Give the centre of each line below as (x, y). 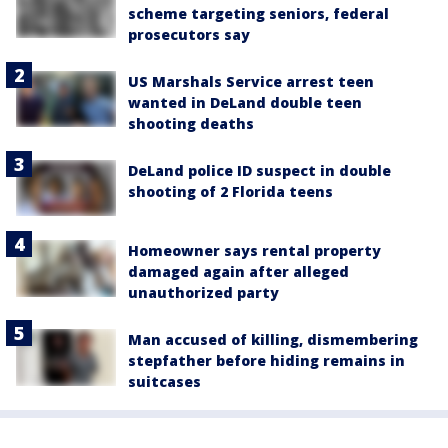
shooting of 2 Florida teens (230, 192)
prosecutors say (189, 35)
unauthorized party (203, 293)
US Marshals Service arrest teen (251, 82)
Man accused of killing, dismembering (273, 340)
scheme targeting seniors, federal (258, 14)
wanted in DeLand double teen (245, 103)
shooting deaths (191, 124)
